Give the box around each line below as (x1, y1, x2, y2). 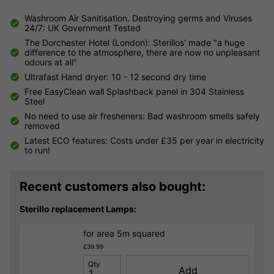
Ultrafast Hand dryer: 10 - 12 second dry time (24, 72, 206, 83)
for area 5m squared (83, 228, 165, 239)
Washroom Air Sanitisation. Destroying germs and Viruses (24, 13, 252, 24)
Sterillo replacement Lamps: (20, 203, 136, 214)
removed (24, 120, 60, 131)
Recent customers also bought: (20, 179, 206, 194)
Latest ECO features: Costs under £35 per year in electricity (24, 135, 264, 146)
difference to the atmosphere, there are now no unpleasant (24, 47, 260, 58)
